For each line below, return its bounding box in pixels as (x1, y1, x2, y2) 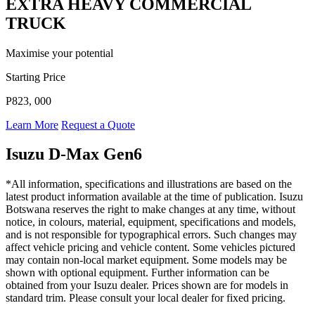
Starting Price (6, 70, 65, 83)
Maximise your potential (6, 46, 113, 59)
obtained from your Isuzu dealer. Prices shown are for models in (6, 279, 288, 292)
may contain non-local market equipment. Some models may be (6, 254, 287, 266)
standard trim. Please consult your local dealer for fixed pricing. (6, 292, 285, 304)
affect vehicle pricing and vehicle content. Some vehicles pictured (6, 241, 295, 254)
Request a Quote (61, 118, 135, 131)
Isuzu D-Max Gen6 (6, 145, 142, 164)
